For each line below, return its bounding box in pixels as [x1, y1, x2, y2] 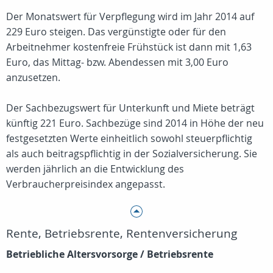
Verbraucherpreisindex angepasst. [6, 177, 165, 191]
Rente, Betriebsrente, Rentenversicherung [6, 225, 237, 241]
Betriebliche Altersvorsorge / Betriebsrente [6, 247, 213, 261]
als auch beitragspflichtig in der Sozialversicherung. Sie [6, 147, 257, 160]
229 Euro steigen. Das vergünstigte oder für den [6, 25, 226, 38]
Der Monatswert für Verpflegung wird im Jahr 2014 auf [6, 10, 254, 23]
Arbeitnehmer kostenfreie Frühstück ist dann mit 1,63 [6, 40, 252, 54]
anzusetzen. [6, 71, 60, 84]
